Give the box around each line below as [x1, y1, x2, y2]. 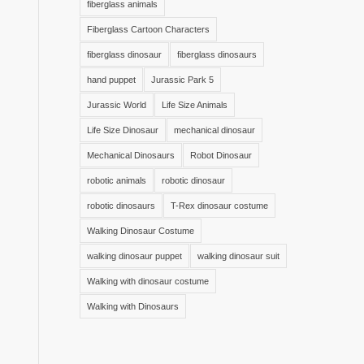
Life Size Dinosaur [86, 125, 158, 135]
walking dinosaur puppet [86, 251, 182, 261]
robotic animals [86, 175, 146, 185]
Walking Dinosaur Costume [86, 226, 194, 236]
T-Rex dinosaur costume [170, 201, 268, 210]
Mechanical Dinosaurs [86, 150, 175, 160]
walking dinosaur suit [197, 251, 279, 261]
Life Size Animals [161, 100, 227, 110]
